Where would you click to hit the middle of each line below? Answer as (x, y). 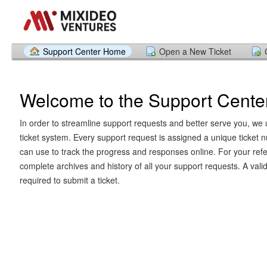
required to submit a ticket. (69, 180)
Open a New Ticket (195, 51)
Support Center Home (84, 51)
